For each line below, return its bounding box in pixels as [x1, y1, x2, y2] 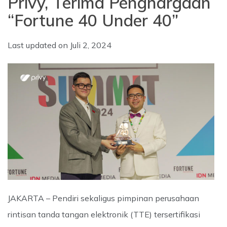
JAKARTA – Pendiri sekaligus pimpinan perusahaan [8, 193, 199, 204]
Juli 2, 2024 [70, 40, 111, 50]
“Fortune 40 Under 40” [8, 10, 178, 30]
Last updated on [8, 40, 70, 50]
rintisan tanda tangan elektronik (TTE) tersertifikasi [8, 209, 200, 220]
